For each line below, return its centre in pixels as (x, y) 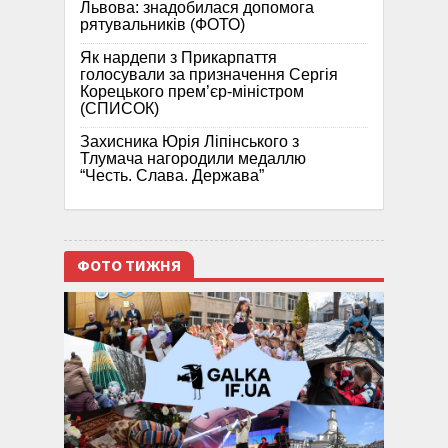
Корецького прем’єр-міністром (192, 92)
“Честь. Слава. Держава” (172, 176)
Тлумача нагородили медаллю (193, 159)
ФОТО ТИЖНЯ (129, 266)
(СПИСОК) (119, 109)
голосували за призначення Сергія (209, 75)
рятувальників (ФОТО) (162, 25)
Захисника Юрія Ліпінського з (189, 142)
